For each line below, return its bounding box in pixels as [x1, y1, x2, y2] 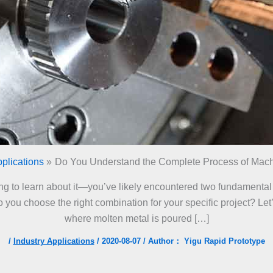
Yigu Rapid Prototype [183, 236, 265, 246]
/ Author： [143, 236, 182, 246]
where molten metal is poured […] [64, 213, 209, 224]
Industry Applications [13, 236, 94, 246]
